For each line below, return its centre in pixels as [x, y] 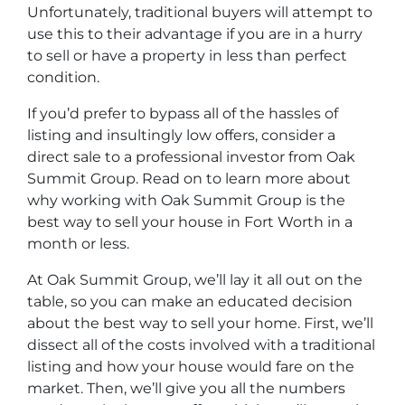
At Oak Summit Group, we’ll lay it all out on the [195, 280]
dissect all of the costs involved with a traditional [201, 345]
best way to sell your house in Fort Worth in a [190, 222]
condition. [65, 77]
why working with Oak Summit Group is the [186, 200]
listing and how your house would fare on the [191, 367]
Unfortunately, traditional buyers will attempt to [200, 12]
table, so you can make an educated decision [190, 301]
